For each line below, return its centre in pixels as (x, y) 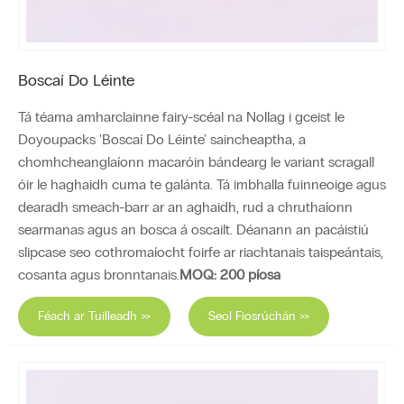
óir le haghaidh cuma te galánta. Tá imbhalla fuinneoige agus (202, 184)
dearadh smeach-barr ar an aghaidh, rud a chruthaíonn (185, 207)
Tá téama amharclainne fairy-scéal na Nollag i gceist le (181, 116)
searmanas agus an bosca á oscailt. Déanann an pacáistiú (193, 229)
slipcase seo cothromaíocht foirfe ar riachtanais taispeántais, (201, 252)
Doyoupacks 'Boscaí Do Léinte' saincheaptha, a (162, 139)
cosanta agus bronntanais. (99, 274)
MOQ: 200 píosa (230, 274)
